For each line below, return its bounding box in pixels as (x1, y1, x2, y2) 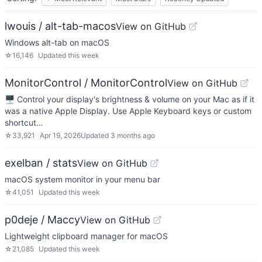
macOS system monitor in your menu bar (5, 174, 160, 184)
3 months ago (111, 131, 155, 140)
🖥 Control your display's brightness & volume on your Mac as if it (5, 94, 254, 104)
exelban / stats (5, 157, 77, 169)
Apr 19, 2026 (40, 131, 81, 140)
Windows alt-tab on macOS (5, 37, 109, 47)
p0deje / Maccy (5, 213, 80, 226)
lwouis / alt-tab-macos (5, 20, 116, 32)
